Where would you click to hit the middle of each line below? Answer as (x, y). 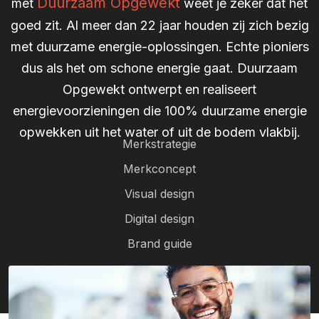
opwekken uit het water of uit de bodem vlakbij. (159, 132)
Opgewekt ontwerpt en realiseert (159, 89)
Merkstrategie (159, 144)
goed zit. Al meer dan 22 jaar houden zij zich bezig (159, 25)
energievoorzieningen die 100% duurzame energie (159, 111)
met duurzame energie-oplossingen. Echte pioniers (159, 47)
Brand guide (159, 244)
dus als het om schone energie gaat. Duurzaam (159, 68)
